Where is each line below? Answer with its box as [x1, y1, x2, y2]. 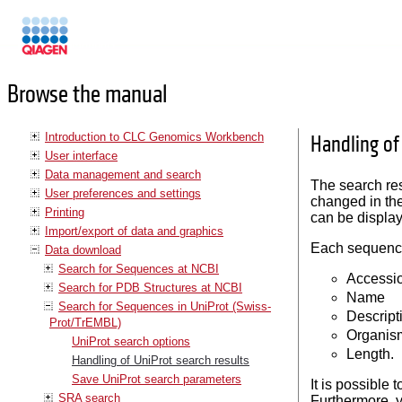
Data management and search [45, 167, 201, 181]
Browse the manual [7, 79, 167, 111]
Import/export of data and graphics [45, 223, 223, 238]
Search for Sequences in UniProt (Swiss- [58, 299, 271, 313]
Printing [45, 205, 84, 219]
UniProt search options [72, 334, 190, 348]
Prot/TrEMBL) [49, 315, 121, 329]
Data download [45, 242, 121, 257]
